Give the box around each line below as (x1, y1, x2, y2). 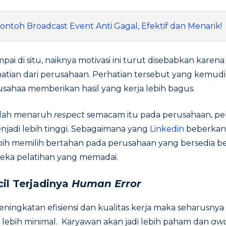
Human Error (72, 178, 141, 190)
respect (54, 110, 87, 120)
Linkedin (148, 124, 184, 134)
